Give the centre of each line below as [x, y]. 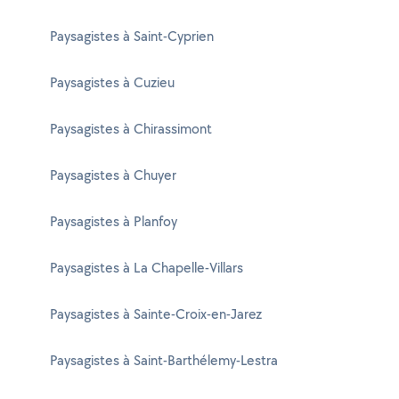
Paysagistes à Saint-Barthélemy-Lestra [164, 360]
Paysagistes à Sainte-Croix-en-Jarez [156, 314]
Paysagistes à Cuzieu [112, 82]
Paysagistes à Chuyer [113, 175]
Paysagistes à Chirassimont [131, 129]
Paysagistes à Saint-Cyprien [132, 36]
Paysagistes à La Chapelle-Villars [147, 268]
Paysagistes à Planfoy [114, 221]
